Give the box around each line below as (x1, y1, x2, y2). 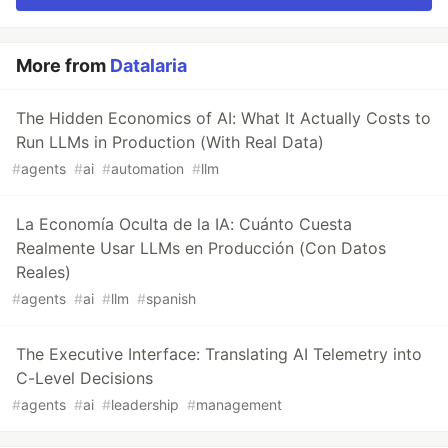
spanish (146, 289, 196, 307)
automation (111, 159, 184, 177)
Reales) (16, 261, 71, 282)
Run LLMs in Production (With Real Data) (16, 131, 324, 152)
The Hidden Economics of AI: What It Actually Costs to (16, 107, 431, 128)
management (196, 395, 282, 413)
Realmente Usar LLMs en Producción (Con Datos (16, 237, 386, 258)
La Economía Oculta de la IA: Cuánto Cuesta (16, 213, 352, 234)
